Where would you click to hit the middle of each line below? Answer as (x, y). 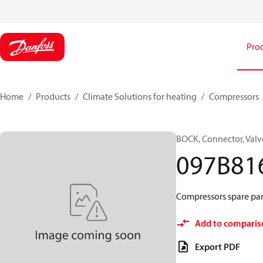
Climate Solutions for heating (140, 96)
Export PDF (218, 247)
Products (53, 96)
